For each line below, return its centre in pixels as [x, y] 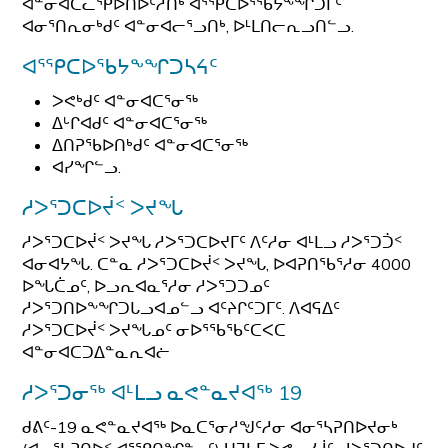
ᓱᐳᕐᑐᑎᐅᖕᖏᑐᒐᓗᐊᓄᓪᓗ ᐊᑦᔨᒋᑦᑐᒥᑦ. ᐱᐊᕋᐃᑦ [181, 308]
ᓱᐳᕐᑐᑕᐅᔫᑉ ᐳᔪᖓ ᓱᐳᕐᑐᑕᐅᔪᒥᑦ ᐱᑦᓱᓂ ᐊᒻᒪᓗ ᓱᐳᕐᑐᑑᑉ [212, 242]
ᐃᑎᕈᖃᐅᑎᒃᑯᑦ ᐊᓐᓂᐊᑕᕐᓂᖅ [150, 145]
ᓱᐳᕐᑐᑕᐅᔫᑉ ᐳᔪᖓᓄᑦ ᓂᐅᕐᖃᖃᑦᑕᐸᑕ [154, 330]
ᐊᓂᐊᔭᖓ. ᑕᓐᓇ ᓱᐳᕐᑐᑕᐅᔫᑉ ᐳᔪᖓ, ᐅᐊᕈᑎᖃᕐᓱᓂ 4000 [217, 264]
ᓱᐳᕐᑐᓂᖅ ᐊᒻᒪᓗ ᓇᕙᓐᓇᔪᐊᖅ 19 [162, 392]
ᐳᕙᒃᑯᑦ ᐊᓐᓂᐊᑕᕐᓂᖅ [125, 101]
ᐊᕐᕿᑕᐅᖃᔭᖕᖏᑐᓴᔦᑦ [120, 66]
